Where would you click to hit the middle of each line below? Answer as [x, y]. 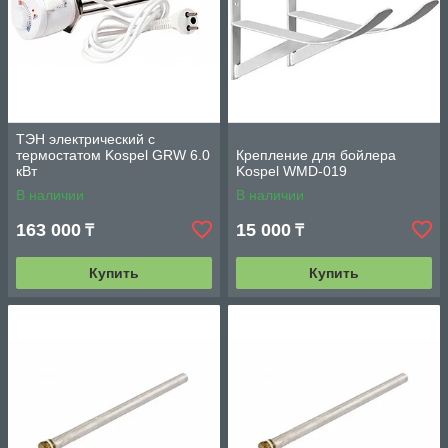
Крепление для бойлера [316, 155]
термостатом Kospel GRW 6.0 [113, 155]
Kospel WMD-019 [291, 171]
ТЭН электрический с [85, 139]
